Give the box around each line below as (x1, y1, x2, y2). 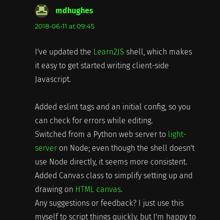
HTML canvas (75, 184, 121, 194)
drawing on (34, 184, 75, 194)
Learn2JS (93, 47, 124, 56)
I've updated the (34, 47, 93, 56)
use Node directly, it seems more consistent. (34, 157, 187, 166)
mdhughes (55, 5, 93, 15)
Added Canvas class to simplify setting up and (34, 170, 192, 180)
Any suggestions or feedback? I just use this (34, 198, 184, 208)
